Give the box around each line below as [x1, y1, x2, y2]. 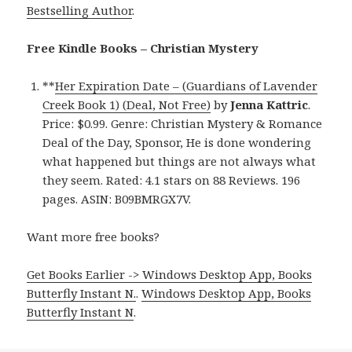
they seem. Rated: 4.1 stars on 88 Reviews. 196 [42, 172, 301, 189]
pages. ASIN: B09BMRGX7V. [42, 191, 192, 207]
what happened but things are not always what [42, 153, 317, 170]
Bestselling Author [27, 2, 133, 19]
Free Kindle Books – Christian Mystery [27, 40, 259, 57]
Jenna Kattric [230, 97, 309, 113]
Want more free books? [27, 229, 160, 245]
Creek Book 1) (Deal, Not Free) [42, 97, 211, 113]
